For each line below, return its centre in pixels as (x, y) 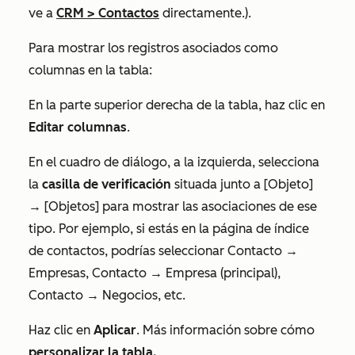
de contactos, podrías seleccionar (126, 250)
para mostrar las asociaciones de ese (210, 206)
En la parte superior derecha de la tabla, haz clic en (177, 105)
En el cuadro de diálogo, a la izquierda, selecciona (174, 162)
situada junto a (219, 184)
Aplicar (115, 330)
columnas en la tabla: (90, 70)
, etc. (172, 295)
